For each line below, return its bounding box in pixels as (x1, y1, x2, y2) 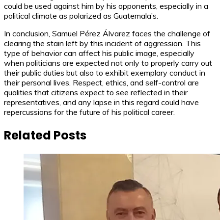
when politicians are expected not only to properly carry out (4, 58, 212, 68)
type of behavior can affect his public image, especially (4, 48, 194, 58)
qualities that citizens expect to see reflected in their (4, 87, 188, 98)
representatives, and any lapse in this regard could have (4, 97, 199, 108)
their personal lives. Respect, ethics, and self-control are (4, 78, 199, 88)
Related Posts (4, 127, 86, 144)
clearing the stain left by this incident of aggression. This (4, 38, 201, 49)
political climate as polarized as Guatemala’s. (4, 11, 158, 21)
